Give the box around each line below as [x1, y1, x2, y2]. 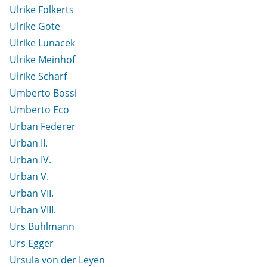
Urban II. [10, 136, 48, 150]
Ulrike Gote [10, 20, 60, 33]
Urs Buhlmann [10, 220, 74, 233]
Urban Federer [10, 120, 76, 133]
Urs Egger [10, 237, 54, 250]
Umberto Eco [10, 103, 69, 116]
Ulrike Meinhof [10, 53, 75, 66]
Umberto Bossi [10, 86, 77, 100]
